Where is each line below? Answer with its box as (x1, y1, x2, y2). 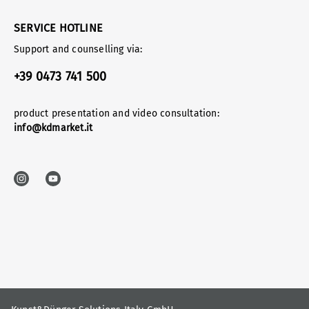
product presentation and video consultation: (14, 108, 219, 120)
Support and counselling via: (14, 43, 143, 56)
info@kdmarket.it (14, 122, 93, 134)
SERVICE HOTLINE (14, 21, 103, 35)
